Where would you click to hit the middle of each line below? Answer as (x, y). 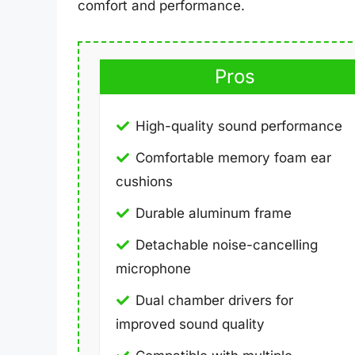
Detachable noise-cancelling (227, 245)
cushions (144, 182)
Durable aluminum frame (214, 214)
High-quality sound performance (239, 126)
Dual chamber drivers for (214, 301)
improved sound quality (190, 324)
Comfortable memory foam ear (233, 158)
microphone (153, 269)
